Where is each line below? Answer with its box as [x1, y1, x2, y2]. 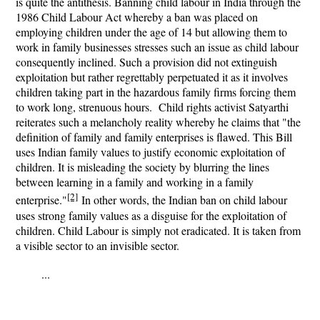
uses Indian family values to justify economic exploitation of [16, 144, 285, 160]
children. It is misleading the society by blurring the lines [16, 159, 269, 175]
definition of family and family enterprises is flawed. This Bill [16, 129, 292, 145]
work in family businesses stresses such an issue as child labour [16, 39, 299, 55]
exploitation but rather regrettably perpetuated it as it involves [16, 69, 288, 85]
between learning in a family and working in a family [16, 174, 254, 190]
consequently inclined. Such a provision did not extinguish [16, 54, 277, 70]
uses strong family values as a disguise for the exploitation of [16, 207, 286, 223]
